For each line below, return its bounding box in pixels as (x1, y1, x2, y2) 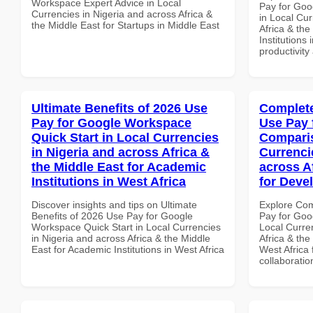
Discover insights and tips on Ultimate (31, 198, 197, 210)
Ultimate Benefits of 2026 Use (31, 101, 208, 115)
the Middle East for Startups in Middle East (31, 19, 219, 31)
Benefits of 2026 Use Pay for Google (31, 210, 193, 221)
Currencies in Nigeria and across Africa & (31, 8, 212, 20)
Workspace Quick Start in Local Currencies (31, 221, 221, 233)
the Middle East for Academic (31, 159, 206, 174)
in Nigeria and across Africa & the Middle (31, 232, 210, 244)
